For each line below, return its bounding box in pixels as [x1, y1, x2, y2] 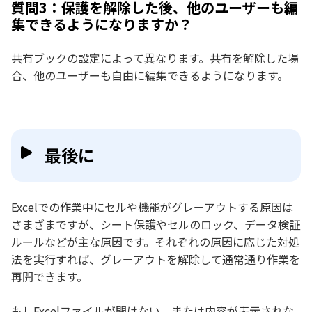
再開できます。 [11, 268, 88, 286]
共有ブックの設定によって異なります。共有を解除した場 [11, 49, 299, 67]
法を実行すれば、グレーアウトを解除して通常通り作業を [11, 251, 300, 268]
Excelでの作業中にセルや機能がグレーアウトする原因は [11, 198, 293, 216]
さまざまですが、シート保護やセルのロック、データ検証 [11, 216, 300, 233]
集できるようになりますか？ [11, 14, 192, 35]
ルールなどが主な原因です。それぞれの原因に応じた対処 [11, 233, 299, 251]
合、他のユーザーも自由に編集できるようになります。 [11, 67, 288, 84]
